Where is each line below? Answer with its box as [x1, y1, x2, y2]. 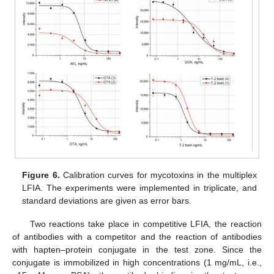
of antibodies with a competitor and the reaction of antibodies [12, 231, 262, 242]
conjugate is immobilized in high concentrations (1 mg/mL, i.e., [12, 257, 262, 267]
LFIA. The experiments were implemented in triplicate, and [22, 182, 257, 193]
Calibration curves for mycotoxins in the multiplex [59, 169, 257, 180]
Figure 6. [22, 169, 60, 180]
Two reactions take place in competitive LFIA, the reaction [29, 218, 262, 229]
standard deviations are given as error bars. [22, 195, 192, 206]
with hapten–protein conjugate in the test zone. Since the [12, 244, 262, 254]
